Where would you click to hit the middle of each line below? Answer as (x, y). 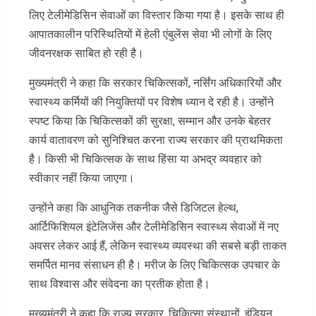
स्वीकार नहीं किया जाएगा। (82, 178)
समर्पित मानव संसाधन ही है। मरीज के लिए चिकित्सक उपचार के (154, 265)
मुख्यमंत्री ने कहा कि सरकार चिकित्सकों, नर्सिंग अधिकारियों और (155, 83)
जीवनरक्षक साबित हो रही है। (86, 53)
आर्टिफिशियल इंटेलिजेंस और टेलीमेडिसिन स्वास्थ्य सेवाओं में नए (154, 226)
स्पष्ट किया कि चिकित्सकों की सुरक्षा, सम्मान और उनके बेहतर (150, 121)
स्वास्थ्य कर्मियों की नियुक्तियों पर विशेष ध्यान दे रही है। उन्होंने (151, 102)
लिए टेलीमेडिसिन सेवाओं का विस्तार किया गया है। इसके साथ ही (157, 15)
